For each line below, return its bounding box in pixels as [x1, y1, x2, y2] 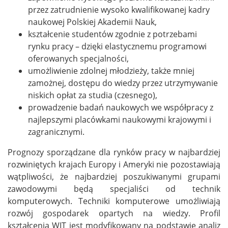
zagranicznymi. [28, 126, 84, 138]
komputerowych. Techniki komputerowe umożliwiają [8, 195, 220, 207]
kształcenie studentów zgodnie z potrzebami [28, 28, 197, 40]
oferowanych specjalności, [28, 53, 129, 65]
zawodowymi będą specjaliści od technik [8, 183, 220, 195]
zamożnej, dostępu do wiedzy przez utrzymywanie [28, 77, 218, 89]
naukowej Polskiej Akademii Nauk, [28, 16, 157, 28]
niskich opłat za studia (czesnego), [28, 90, 157, 101]
